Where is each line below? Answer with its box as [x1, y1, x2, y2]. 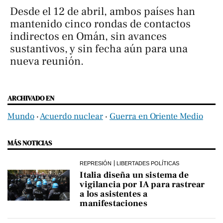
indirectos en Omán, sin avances [10, 29, 167, 44]
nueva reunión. [10, 54, 84, 69]
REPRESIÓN [80, 160, 112, 167]
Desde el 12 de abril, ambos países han [10, 4, 195, 19]
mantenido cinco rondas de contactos [10, 17, 191, 31]
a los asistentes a [80, 188, 148, 200]
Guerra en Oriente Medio [110, 111, 203, 122]
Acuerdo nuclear [40, 111, 103, 122]
